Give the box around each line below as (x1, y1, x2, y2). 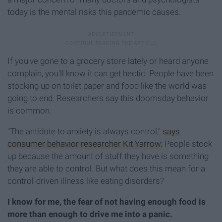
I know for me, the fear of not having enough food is (7, 196, 206, 207)
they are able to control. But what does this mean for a (7, 163, 205, 173)
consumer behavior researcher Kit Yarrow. (7, 138, 163, 149)
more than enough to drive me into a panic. (7, 209, 172, 219)
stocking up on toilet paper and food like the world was (7, 80, 207, 91)
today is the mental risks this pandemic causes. (7, 6, 181, 17)
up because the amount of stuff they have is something (7, 151, 209, 161)
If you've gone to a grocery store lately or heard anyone (7, 55, 209, 66)
